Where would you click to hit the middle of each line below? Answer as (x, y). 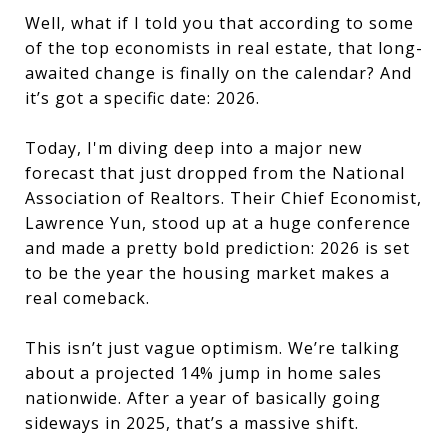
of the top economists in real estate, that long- (224, 48)
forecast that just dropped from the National (215, 173)
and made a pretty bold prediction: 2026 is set (217, 248)
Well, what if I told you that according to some (219, 23)
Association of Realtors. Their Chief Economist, (223, 198)
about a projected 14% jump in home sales (203, 373)
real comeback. (87, 298)
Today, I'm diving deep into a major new (193, 148)
